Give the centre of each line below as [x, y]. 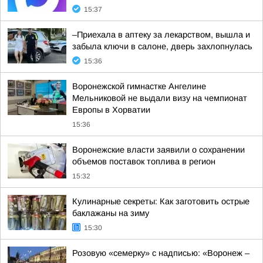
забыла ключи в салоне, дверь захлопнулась [162, 46]
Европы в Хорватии [111, 110]
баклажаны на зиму [111, 213]
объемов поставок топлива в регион [144, 161]
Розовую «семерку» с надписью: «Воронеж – [161, 253]
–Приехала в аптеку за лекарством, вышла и [161, 35]
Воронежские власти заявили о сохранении [159, 150]
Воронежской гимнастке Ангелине [139, 86]
